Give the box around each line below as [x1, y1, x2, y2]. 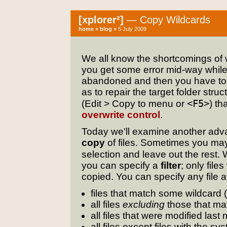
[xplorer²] [79, 14, 124, 25]
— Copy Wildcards [124, 14, 210, 25]
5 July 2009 [117, 26, 146, 32]
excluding [123, 199, 165, 210]
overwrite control [82, 109, 160, 120]
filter [161, 160, 181, 171]
